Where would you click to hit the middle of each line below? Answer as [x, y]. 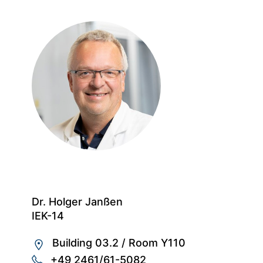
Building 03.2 [85, 243]
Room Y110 [157, 243]
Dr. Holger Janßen [77, 202]
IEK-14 [48, 216]
